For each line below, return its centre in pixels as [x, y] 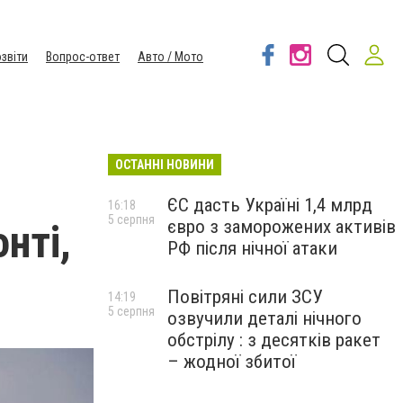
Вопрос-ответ [83, 57]
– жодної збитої [232, 362]
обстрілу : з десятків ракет [274, 340]
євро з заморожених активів [282, 227]
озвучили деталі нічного [264, 318]
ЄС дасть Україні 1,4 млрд [270, 205]
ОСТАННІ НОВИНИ [165, 165]
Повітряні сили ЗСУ [245, 297]
